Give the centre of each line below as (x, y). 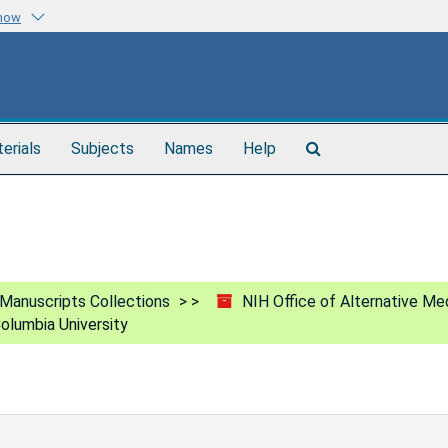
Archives (350, 187)
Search (344, 147)
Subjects (102, 148)
